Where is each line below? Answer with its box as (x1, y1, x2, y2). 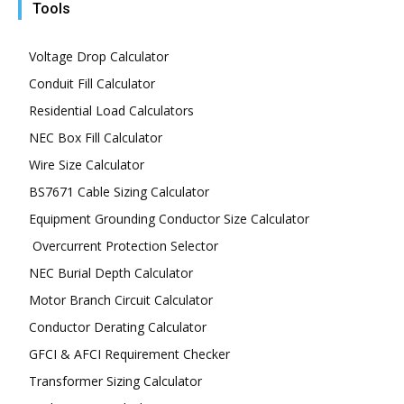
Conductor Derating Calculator (29, 318, 207, 336)
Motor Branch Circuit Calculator (29, 291, 213, 309)
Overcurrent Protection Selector (29, 237, 218, 255)
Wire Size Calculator (29, 156, 144, 174)
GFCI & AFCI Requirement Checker (29, 345, 230, 363)
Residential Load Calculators (29, 102, 194, 120)
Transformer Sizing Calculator (29, 372, 202, 390)
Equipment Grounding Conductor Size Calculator (29, 210, 309, 228)
